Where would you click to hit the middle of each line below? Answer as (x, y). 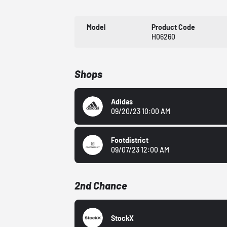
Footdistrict (130, 140)
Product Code (173, 27)
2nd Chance (101, 186)
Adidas (122, 102)
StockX (123, 218)
